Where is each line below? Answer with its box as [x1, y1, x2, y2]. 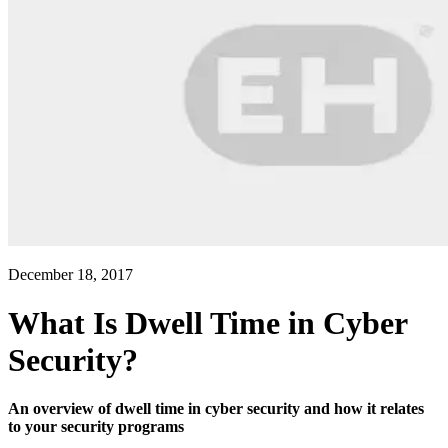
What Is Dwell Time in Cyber [8, 305, 407, 342]
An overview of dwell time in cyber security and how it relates [8, 400, 424, 418]
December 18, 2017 [8, 265, 133, 283]
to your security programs [8, 418, 184, 436]
